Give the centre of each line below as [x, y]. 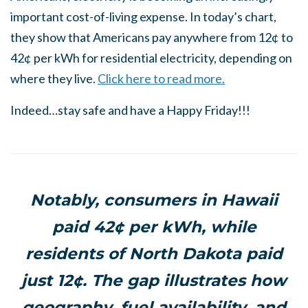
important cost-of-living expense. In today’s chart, [143, 16]
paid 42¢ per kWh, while [154, 227]
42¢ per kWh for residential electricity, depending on [151, 58]
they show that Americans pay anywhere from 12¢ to [152, 37]
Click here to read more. [161, 78]
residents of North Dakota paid [154, 254]
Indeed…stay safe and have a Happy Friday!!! [130, 110]
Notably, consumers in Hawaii [154, 200]
